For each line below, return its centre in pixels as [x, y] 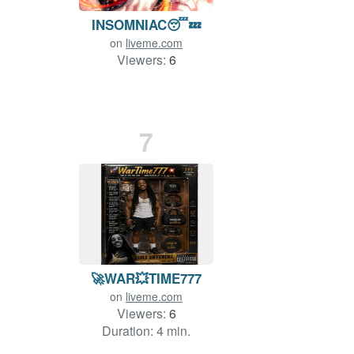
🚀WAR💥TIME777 [146, 279]
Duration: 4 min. [146, 331]
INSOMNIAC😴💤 [146, 25]
